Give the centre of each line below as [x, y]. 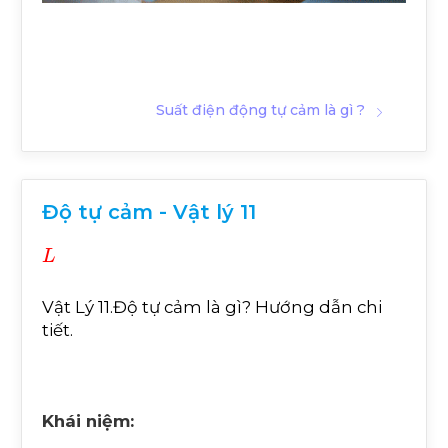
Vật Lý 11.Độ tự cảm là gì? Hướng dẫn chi [212, 306]
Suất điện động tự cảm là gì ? [260, 109]
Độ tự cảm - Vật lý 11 [149, 211]
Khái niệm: [88, 420]
